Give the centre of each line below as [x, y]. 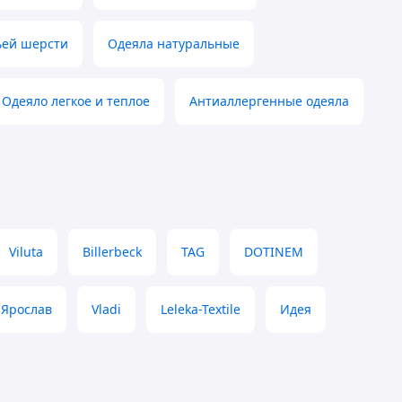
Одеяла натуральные [174, 44]
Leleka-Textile [201, 310]
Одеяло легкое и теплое [76, 101]
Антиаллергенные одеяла [269, 101]
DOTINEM [274, 252]
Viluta [26, 252]
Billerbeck [112, 252]
